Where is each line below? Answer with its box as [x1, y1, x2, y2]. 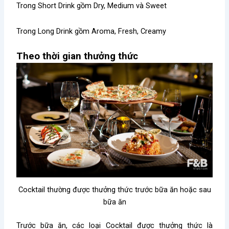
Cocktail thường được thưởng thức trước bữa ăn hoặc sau [18, 185, 211, 194]
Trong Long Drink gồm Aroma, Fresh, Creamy [16, 26, 167, 36]
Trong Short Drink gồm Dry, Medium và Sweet [16, 1, 167, 11]
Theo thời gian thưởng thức [16, 51, 139, 62]
